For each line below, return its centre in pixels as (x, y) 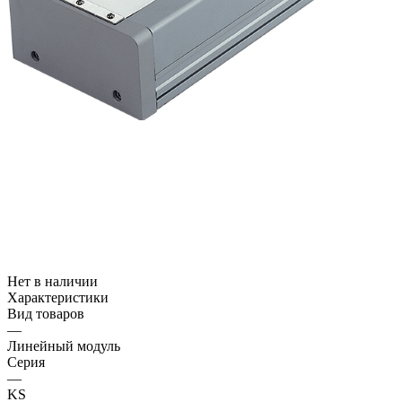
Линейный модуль (64, 345)
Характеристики (58, 297)
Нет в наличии (52, 281)
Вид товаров (46, 313)
